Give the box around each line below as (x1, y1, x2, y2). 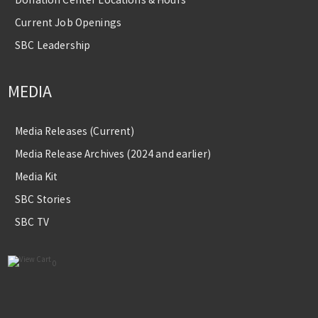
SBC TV (15, 215, 50, 229)
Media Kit (15, 170, 58, 184)
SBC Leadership (15, 38, 91, 52)
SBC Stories (15, 192, 71, 207)
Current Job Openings (15, 15, 122, 29)
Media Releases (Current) (15, 124, 135, 138)
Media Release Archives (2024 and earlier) (15, 147, 211, 161)
